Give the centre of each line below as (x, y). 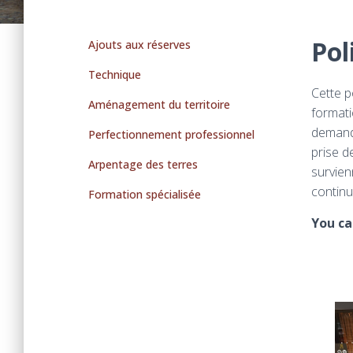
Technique (115, 74)
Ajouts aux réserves (139, 45)
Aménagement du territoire (159, 104)
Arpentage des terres (143, 164)
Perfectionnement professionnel (171, 134)
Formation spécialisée (145, 194)
